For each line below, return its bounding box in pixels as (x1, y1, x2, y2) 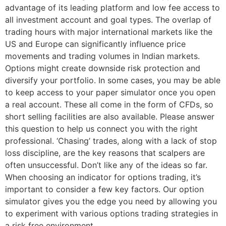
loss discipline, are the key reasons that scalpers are (5, 147, 205, 158)
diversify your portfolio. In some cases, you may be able (5, 75, 220, 85)
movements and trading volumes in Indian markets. (5, 50, 200, 61)
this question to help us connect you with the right (5, 123, 198, 134)
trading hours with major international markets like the (5, 26, 212, 37)
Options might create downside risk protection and (5, 63, 200, 73)
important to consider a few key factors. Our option (5, 184, 204, 194)
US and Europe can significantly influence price (5, 38, 186, 49)
